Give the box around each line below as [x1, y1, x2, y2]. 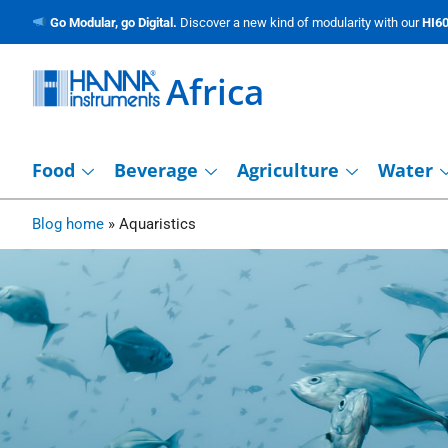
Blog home [32, 214, 104, 233]
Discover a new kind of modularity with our [179, 14, 422, 30]
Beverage [114, 157, 198, 182]
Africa [166, 67, 265, 115]
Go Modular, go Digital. [49, 14, 180, 30]
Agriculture [237, 157, 339, 182]
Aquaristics [119, 214, 196, 233]
